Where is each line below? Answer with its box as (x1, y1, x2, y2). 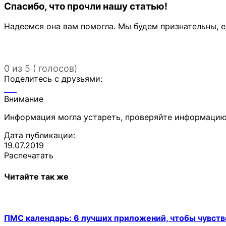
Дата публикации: (4, 130, 75, 141)
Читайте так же (4, 171, 69, 182)
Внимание (4, 94, 43, 104)
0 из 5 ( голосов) (4, 63, 77, 74)
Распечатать (4, 150, 53, 161)
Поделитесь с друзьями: (4, 74, 102, 84)
